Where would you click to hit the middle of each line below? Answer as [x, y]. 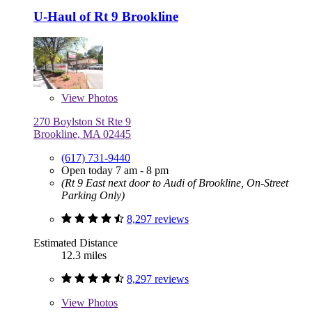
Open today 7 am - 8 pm [115, 171]
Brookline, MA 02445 [82, 134]
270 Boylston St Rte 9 [82, 122]
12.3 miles [84, 256]
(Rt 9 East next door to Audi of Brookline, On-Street [175, 183]
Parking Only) [93, 196]
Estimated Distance [76, 243]
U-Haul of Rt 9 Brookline [106, 16]
